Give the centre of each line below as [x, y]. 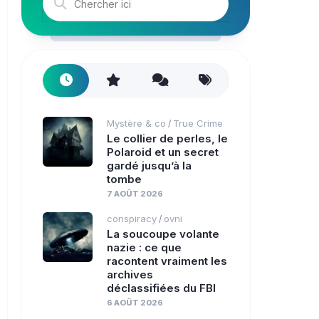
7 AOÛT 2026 [135, 194]
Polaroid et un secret [163, 152]
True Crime [198, 123]
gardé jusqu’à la [149, 166]
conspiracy [132, 219]
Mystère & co [136, 123]
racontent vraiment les [167, 261]
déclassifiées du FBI [161, 288]
